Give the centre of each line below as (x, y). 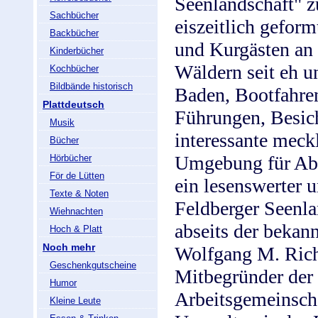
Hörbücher (71, 158)
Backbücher (74, 33)
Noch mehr (69, 247)
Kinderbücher (77, 51)
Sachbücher (74, 15)
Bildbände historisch (91, 86)
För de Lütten (77, 176)
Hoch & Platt (76, 229)
